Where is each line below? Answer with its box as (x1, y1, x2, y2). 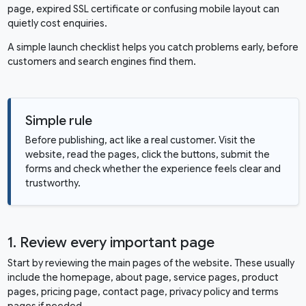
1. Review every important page (7, 234, 214, 252)
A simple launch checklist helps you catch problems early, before (7, 41, 298, 54)
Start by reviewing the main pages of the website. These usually (7, 257, 294, 270)
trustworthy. (25, 177, 81, 190)
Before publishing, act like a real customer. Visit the (25, 134, 255, 147)
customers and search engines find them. (7, 55, 196, 68)
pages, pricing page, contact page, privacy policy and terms (7, 286, 279, 298)
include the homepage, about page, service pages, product (7, 271, 279, 284)
